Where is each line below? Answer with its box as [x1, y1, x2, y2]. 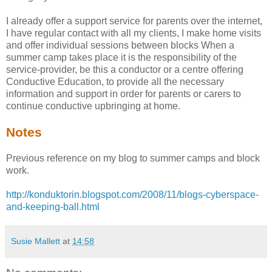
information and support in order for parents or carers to [6, 88, 241, 99]
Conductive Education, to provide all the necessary [6, 76, 224, 87]
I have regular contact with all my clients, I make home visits [6, 27, 261, 38]
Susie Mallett [11, 236, 60, 246]
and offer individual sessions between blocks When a [6, 39, 234, 50]
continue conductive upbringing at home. [6, 100, 180, 111]
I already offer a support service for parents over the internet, [6, 15, 262, 26]
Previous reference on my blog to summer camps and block [6, 152, 260, 163]
